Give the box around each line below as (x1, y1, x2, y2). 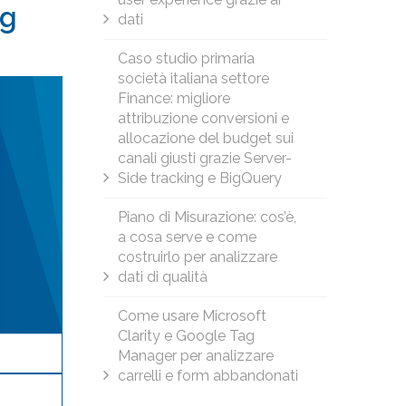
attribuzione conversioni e (117, 110, 289, 127)
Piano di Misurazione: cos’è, (117, 208, 296, 226)
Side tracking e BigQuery (117, 169, 282, 187)
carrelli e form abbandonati (117, 367, 298, 384)
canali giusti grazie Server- (117, 150, 292, 167)
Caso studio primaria (117, 50, 255, 67)
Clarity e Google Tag (117, 327, 255, 344)
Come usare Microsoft (117, 307, 266, 324)
